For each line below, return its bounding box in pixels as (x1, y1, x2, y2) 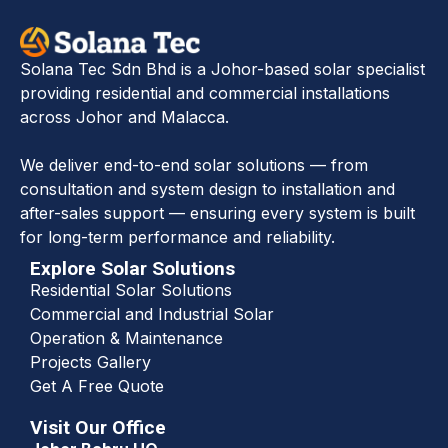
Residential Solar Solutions (30, 279, 232, 300)
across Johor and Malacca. (20, 106, 229, 127)
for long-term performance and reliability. (20, 226, 335, 247)
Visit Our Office (30, 415, 166, 439)
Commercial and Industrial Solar (30, 303, 274, 324)
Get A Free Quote (30, 375, 164, 396)
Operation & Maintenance (30, 327, 223, 348)
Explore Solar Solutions (30, 256, 235, 280)
